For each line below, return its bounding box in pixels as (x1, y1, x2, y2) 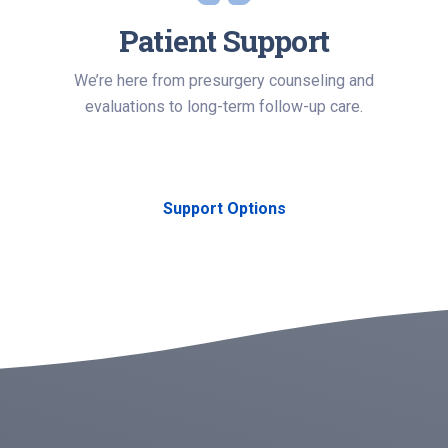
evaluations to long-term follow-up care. (85, 97, 363, 116)
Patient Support (119, 21, 329, 60)
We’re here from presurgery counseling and (74, 71, 374, 90)
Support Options (162, 199, 286, 218)
